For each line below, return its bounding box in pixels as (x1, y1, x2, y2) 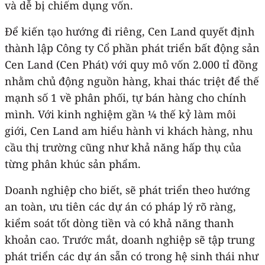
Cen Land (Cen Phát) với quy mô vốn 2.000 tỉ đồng (5, 57, 258, 72)
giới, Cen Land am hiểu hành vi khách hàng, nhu (5, 123, 253, 138)
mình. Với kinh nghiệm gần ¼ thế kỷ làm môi (5, 106, 236, 121)
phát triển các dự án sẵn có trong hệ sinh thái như (5, 248, 258, 263)
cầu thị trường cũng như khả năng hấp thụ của (5, 140, 241, 154)
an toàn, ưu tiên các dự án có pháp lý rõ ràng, (5, 199, 236, 214)
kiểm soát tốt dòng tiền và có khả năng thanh (5, 215, 234, 230)
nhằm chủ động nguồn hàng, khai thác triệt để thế (5, 73, 259, 88)
